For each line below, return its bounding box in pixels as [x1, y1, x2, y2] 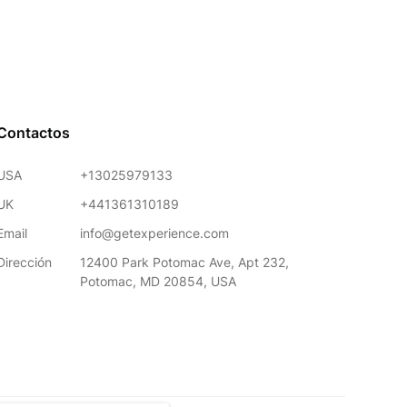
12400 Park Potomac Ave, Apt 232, [79, 254, 289, 271]
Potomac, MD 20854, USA [79, 273, 236, 290]
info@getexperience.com [79, 225, 229, 242]
